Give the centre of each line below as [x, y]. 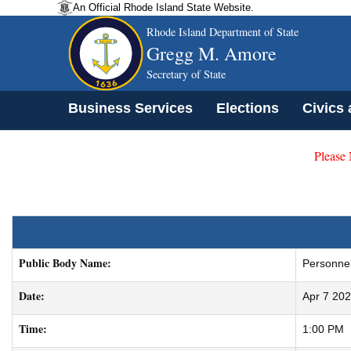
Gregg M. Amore [212, 53]
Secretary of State [186, 74]
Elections [248, 108]
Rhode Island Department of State [223, 32]
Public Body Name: [65, 263]
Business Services [130, 108]
